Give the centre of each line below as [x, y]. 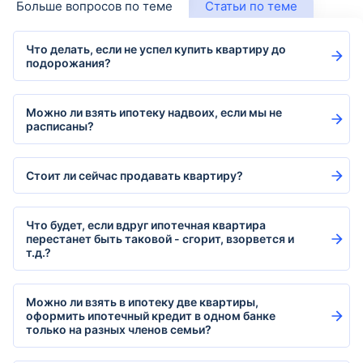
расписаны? [60, 126]
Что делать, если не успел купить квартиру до [156, 49]
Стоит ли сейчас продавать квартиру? [135, 175]
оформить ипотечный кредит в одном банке [151, 316]
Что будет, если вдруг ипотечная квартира [146, 225]
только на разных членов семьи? [119, 329]
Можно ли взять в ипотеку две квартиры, [142, 302]
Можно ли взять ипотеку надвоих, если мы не [154, 112]
